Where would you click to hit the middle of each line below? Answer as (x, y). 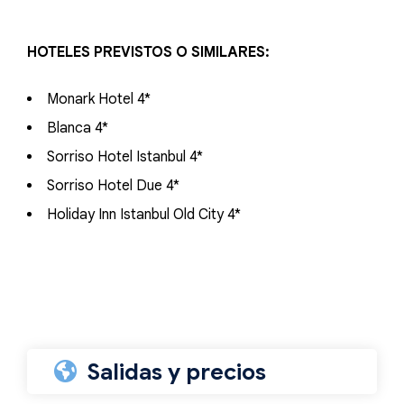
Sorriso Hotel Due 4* (113, 186)
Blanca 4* (78, 128)
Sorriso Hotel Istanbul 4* (125, 157)
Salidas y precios (177, 372)
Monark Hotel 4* (99, 99)
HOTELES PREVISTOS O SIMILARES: (148, 52)
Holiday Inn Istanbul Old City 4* (144, 215)
